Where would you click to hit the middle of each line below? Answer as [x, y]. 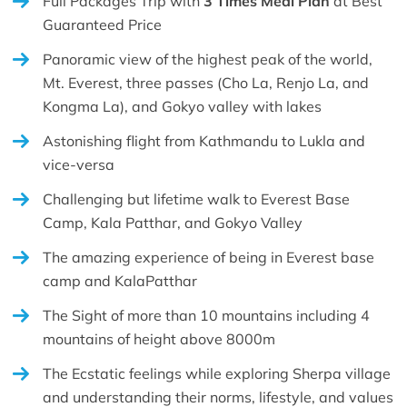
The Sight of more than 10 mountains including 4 [206, 315]
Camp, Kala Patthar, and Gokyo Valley [173, 222]
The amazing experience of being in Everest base [208, 257]
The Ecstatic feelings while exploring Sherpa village [217, 373]
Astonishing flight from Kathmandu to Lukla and [204, 140]
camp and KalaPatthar [120, 280]
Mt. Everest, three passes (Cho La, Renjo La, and [206, 82]
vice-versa [79, 164]
